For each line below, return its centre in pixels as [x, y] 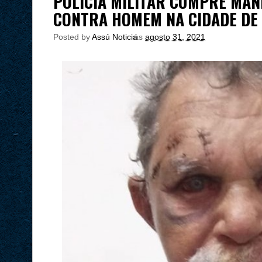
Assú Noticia [116, 37]
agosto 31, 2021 [175, 37]
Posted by [73, 37]
